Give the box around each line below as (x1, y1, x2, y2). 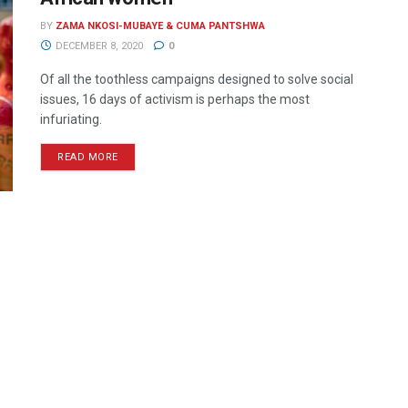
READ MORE (57, 151, 118, 163)
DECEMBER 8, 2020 (52, 40, 143, 52)
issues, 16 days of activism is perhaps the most (40, 92, 310, 107)
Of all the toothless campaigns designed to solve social (40, 72, 353, 87)
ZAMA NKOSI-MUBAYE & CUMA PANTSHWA (56, 20, 265, 32)
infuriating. (40, 112, 102, 127)
